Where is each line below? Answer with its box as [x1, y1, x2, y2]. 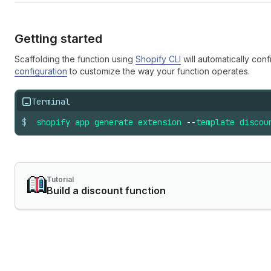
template [196, 117, 235, 128]
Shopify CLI [135, 54, 181, 64]
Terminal [31, 96, 70, 107]
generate [94, 117, 133, 128]
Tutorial [47, 175, 74, 184]
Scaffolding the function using [15, 54, 135, 64]
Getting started [15, 31, 102, 46]
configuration [15, 66, 67, 76]
